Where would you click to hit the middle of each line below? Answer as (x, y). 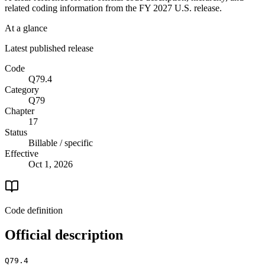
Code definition (34, 210)
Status (16, 132)
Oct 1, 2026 (51, 164)
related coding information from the (72, 8)
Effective (22, 153)
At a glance (26, 28)
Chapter (20, 111)
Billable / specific (61, 143)
